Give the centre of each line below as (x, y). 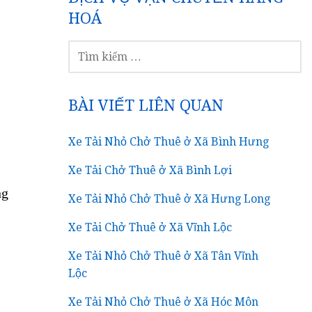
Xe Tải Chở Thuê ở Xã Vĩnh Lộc (150, 227)
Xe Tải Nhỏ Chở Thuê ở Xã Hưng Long (170, 198)
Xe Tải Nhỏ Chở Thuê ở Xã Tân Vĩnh (164, 256)
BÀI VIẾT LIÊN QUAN (146, 105)
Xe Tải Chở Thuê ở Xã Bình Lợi (150, 170)
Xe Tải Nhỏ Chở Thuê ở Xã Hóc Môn (164, 302)
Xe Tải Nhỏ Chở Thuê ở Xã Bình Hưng (169, 141)
